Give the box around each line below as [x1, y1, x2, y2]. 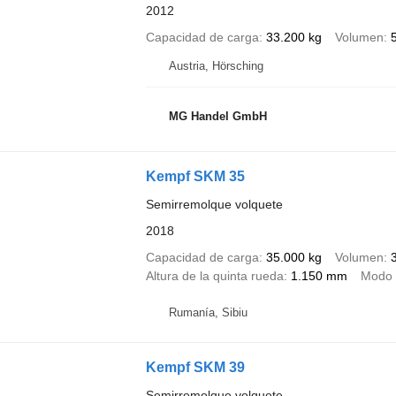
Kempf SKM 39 [145, 359, 245, 375]
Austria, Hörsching [168, 58, 263, 72]
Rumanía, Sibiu [168, 306, 247, 320]
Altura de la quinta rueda [145, 268, 284, 283]
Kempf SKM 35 [145, 168, 245, 184]
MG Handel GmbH [168, 110, 267, 124]
